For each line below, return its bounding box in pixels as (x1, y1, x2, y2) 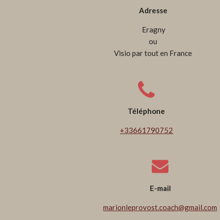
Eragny (140, 25, 166, 34)
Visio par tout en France (114, 48, 192, 57)
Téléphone (128, 106, 165, 115)
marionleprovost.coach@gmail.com (103, 202, 218, 212)
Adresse (138, 5, 167, 15)
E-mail (149, 183, 171, 192)
